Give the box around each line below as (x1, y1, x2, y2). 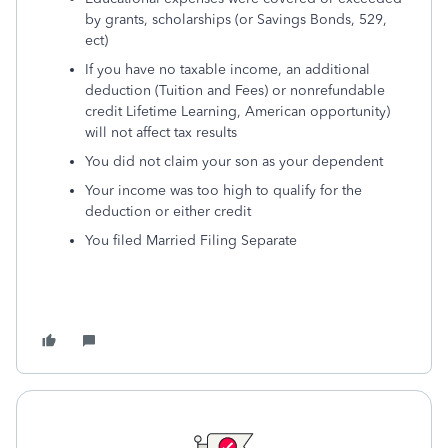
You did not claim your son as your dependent (85, 153, 383, 170)
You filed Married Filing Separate (85, 232, 297, 249)
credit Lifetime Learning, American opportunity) (85, 103, 390, 120)
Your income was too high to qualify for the (85, 182, 362, 199)
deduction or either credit (85, 203, 251, 220)
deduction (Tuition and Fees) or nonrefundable (85, 82, 385, 99)
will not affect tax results (85, 124, 237, 141)
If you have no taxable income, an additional (85, 61, 370, 78)
